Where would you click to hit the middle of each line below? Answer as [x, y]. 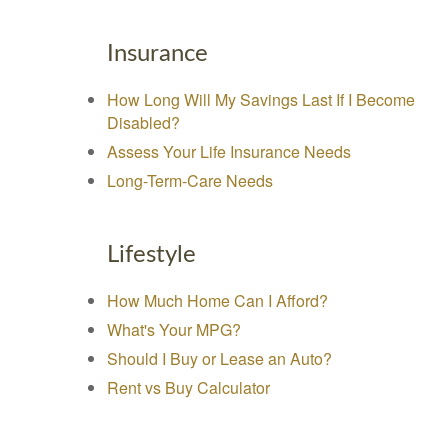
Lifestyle [151, 255]
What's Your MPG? [174, 329]
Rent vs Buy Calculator [188, 387]
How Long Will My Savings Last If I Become [261, 99]
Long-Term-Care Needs [190, 180]
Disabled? [143, 122]
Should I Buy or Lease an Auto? [219, 358]
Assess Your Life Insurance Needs [229, 151]
